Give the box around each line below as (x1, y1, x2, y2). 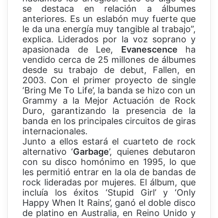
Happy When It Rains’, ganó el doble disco (22, 198, 196, 208)
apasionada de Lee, (22, 44, 121, 55)
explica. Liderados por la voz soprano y (22, 34, 196, 45)
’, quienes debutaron (109, 146, 196, 157)
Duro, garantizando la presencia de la (22, 106, 196, 116)
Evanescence (121, 44, 178, 55)
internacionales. (22, 126, 88, 137)
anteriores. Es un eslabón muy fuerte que (22, 14, 196, 24)
